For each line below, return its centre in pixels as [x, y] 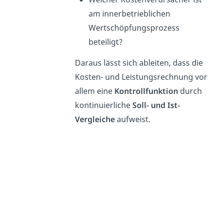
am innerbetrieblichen [129, 13]
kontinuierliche [103, 105]
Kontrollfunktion [146, 91]
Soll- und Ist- [156, 105]
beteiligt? [105, 42]
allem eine [94, 91]
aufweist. [132, 119]
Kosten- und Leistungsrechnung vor [141, 77]
